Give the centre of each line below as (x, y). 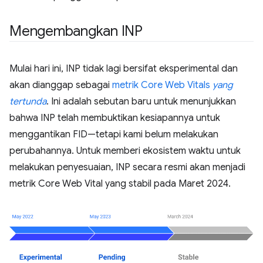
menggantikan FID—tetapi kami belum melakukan (114, 134)
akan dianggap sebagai (61, 85)
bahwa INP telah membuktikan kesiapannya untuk (115, 118)
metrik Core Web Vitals (162, 85)
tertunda (28, 102)
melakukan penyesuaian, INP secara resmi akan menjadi (127, 167)
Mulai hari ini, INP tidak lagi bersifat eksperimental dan (124, 69)
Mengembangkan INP (76, 31)
